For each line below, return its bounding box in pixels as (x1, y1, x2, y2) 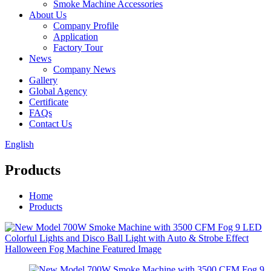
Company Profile (53, 21, 119, 31)
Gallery (29, 75, 57, 85)
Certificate (29, 97, 68, 107)
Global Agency (29, 86, 87, 96)
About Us (29, 10, 67, 20)
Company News (53, 64, 116, 74)
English (5, 139, 34, 149)
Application (53, 31, 98, 42)
